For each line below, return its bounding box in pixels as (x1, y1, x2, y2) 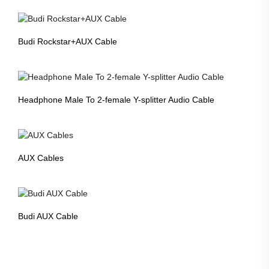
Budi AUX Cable (18, 211, 78, 221)
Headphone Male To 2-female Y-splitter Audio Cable (18, 95, 214, 105)
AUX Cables (18, 153, 64, 163)
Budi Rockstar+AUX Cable (18, 37, 117, 47)
